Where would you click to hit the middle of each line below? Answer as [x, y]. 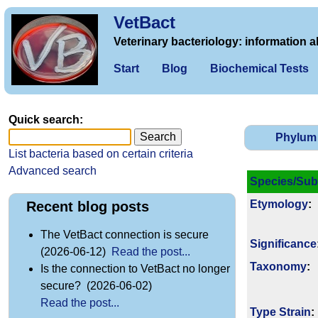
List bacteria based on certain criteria [101, 154]
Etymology [279, 204]
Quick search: [46, 120]
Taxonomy [278, 267]
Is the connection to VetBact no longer [135, 269]
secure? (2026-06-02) [98, 286]
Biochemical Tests [259, 68]
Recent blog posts [88, 207]
